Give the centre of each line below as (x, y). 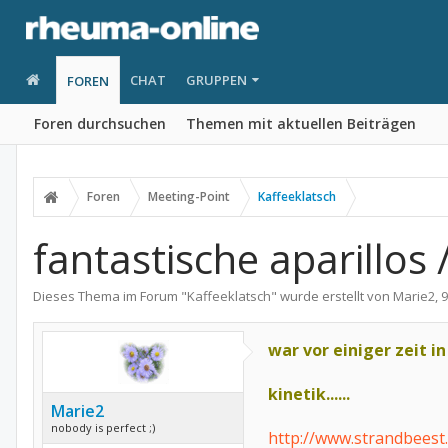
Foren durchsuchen (100, 123)
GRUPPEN (216, 80)
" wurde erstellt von (332, 296)
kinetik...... (309, 394)
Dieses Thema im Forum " (110, 296)
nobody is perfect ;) (103, 427)
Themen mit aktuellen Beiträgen (301, 123)
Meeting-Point (189, 196)
